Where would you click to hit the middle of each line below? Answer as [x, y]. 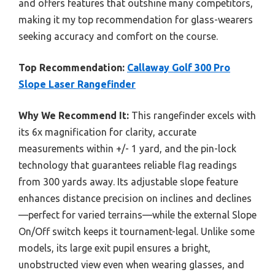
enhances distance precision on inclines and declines [135, 198]
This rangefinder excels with [192, 115]
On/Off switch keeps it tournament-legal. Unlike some [137, 231]
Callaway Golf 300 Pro [179, 67]
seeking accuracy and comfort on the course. [118, 36]
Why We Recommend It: [74, 115]
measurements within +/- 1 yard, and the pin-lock [127, 148]
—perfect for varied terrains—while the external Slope [137, 215]
